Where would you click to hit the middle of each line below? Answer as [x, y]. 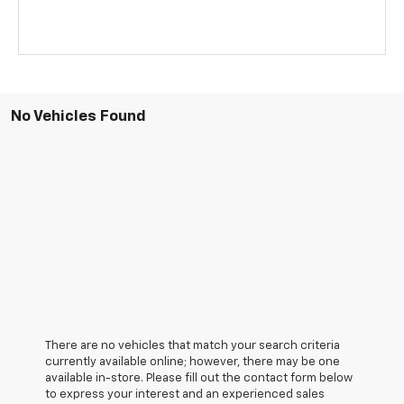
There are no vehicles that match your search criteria [193, 345]
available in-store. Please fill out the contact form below [199, 378]
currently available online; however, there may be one [193, 362]
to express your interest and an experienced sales [185, 394]
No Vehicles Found [78, 116]
